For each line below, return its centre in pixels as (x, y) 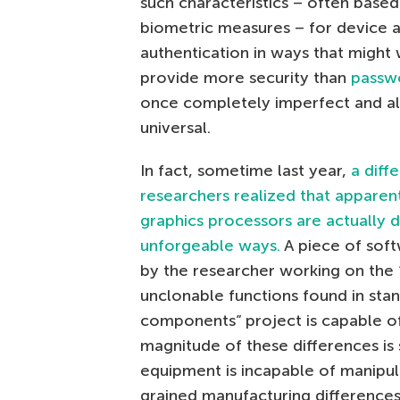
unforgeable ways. (210, 246)
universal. (175, 128)
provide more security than (246, 78)
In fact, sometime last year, (246, 171)
